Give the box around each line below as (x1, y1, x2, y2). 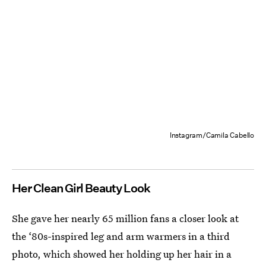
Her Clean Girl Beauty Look (12, 181, 150, 196)
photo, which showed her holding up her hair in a (12, 247, 232, 261)
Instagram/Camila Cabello (169, 130, 254, 141)
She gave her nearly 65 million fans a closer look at (12, 211, 239, 226)
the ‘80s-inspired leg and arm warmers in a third (12, 229, 230, 243)
